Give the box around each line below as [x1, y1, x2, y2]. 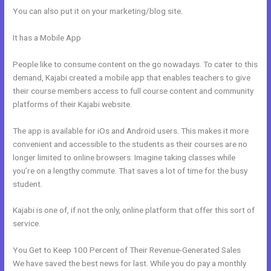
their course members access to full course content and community [13, 85, 254, 96]
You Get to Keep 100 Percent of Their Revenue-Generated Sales [13, 245, 241, 255]
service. [13, 218, 41, 229]
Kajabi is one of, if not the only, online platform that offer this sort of [13, 205, 255, 215]
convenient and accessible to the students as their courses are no [13, 139, 248, 149]
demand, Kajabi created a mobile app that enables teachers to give [13, 72, 251, 82]
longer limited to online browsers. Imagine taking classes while [13, 152, 236, 162]
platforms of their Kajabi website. [13, 99, 132, 109]
